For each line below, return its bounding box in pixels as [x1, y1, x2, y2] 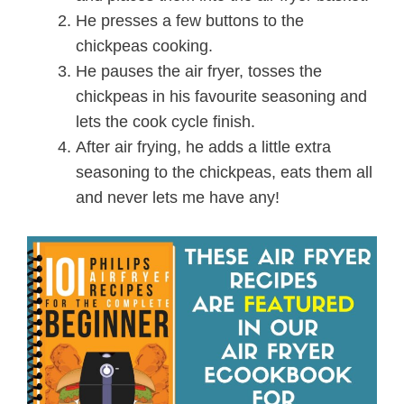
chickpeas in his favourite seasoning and [76, 87, 367, 106]
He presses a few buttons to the [76, 11, 304, 30]
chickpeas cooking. [76, 36, 213, 55]
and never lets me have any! [76, 188, 280, 207]
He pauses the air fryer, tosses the [76, 61, 322, 80]
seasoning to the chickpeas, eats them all [76, 162, 372, 181]
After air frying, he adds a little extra [76, 137, 331, 156]
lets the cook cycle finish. [76, 112, 255, 131]
